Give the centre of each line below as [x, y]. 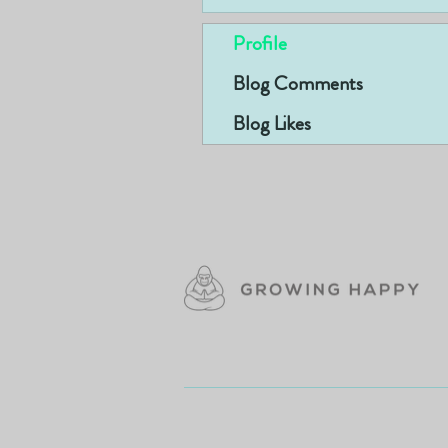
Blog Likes [272, 123]
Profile [260, 43]
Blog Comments [298, 83]
